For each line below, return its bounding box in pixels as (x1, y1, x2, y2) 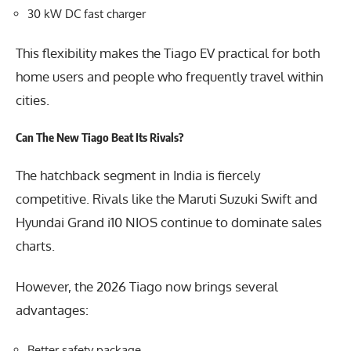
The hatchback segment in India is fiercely (16, 166, 260, 183)
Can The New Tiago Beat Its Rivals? (16, 130, 184, 145)
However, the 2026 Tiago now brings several (16, 278, 278, 295)
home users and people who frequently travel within (16, 67, 324, 85)
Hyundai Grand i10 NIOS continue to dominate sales (16, 213, 322, 230)
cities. (16, 91, 49, 108)
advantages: (16, 302, 89, 319)
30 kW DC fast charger (27, 6, 146, 22)
